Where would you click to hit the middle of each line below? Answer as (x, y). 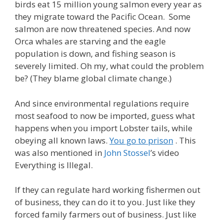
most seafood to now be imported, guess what (105, 115)
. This (184, 140)
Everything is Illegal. (54, 165)
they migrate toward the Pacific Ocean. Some (103, 17)
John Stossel (127, 152)
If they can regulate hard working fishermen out (108, 190)
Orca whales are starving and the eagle (90, 41)
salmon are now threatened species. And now (103, 29)
